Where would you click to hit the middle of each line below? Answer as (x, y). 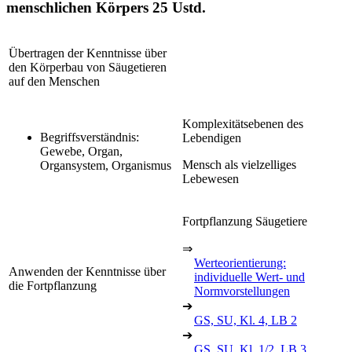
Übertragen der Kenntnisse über (88, 53)
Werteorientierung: (240, 262)
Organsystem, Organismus (106, 165)
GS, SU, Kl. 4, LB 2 (246, 320)
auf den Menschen (54, 81)
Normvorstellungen (242, 291)
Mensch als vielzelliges (239, 164)
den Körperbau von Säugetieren (88, 67)
